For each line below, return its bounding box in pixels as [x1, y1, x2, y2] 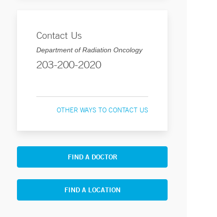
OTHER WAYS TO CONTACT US [56, 106, 148, 114]
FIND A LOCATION [64, 186, 121, 194]
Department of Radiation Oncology [36, 46, 143, 54]
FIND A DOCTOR [67, 153, 117, 161]
